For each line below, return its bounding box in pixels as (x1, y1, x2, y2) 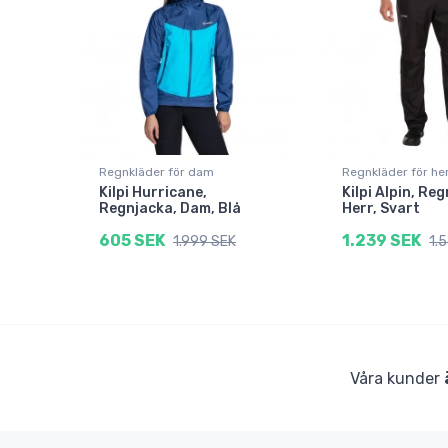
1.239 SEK (342, 230, 422, 250)
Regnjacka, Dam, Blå (98, 199, 241, 217)
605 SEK (98, 230, 165, 250)
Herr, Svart (342, 199, 421, 217)
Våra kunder (350, 369, 444, 389)
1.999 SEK (172, 232, 236, 250)
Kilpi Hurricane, (98, 183, 207, 201)
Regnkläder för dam (98, 164, 214, 179)
